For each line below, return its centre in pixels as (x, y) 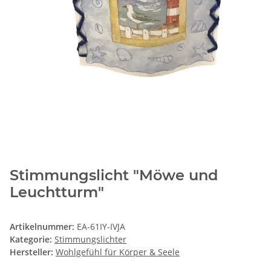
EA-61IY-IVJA (101, 227)
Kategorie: (32, 240)
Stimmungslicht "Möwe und (114, 175)
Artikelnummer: (43, 227)
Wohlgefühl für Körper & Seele (118, 252)
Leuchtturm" (57, 192)
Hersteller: (31, 252)
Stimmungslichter (90, 240)
